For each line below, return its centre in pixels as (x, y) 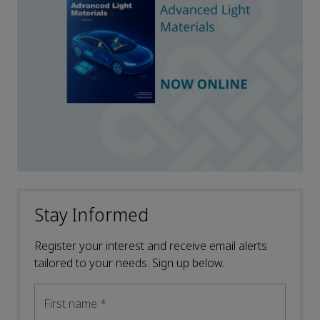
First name (72, 304)
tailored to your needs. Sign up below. (129, 263)
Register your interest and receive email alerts (151, 246)
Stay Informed (91, 215)
